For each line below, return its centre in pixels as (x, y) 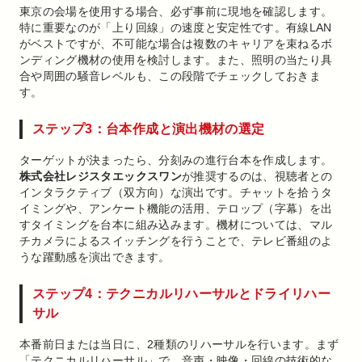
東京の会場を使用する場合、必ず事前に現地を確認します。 (176, 11)
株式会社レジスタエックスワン (101, 176)
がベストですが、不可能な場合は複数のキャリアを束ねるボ (176, 44)
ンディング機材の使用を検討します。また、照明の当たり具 (176, 60)
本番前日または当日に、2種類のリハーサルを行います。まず (179, 344)
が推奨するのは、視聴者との (257, 176)
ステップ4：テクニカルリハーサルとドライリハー (182, 294)
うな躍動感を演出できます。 (95, 257)
